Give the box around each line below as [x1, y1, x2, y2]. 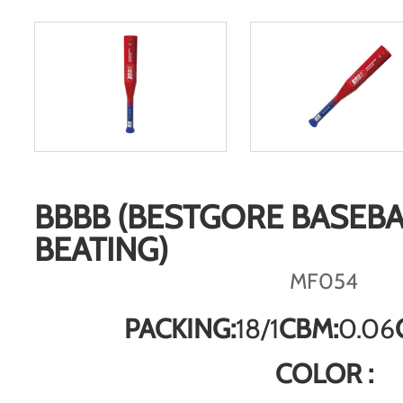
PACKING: [123, 312, 236, 345]
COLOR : [274, 357, 373, 390]
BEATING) [34, 229, 168, 269]
